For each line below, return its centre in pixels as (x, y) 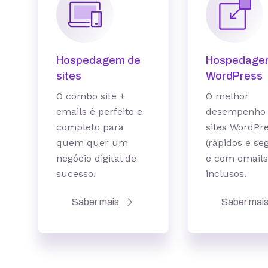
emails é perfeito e (99, 112)
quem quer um (92, 143)
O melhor (227, 96)
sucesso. (76, 174)
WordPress (234, 76)
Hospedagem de (98, 60)
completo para (90, 127)
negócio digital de (96, 158)
